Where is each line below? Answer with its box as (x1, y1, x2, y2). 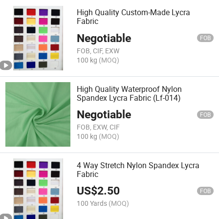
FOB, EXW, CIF (77, 122, 120, 132)
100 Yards (77, 198, 108, 208)
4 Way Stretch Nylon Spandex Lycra (77, 159, 200, 171)
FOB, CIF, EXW (77, 45, 120, 55)
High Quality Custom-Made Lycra (77, 7, 191, 18)
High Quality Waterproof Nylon (77, 83, 182, 94)
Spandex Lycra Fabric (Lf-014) (77, 92, 181, 103)
